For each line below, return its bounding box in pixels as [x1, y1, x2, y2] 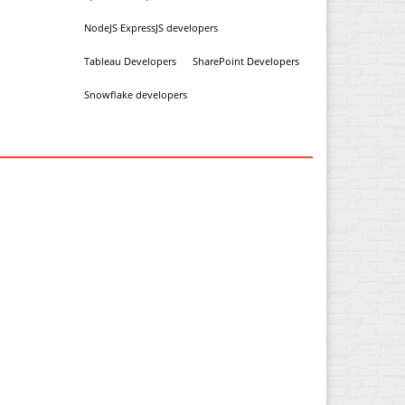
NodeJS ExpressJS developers [83, 21, 218, 34]
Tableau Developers [83, 54, 176, 68]
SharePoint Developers [192, 54, 299, 68]
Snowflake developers [83, 88, 187, 101]
